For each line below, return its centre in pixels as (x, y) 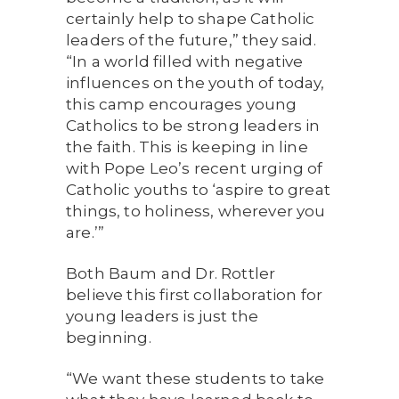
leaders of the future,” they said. (191, 40)
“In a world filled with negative (185, 61)
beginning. (109, 338)
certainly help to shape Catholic (191, 19)
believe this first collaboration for (195, 295)
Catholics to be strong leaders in (193, 126)
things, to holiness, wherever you (196, 211)
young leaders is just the (163, 316)
